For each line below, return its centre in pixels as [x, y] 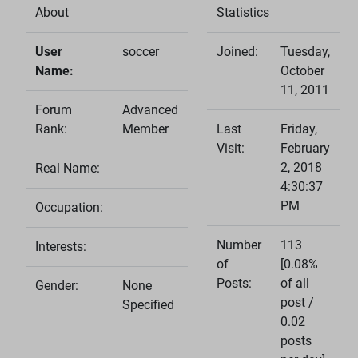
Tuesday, [305, 51]
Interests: [61, 246]
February [305, 148]
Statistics [243, 12]
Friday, [299, 129]
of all [295, 283]
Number [239, 245]
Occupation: [69, 207]
